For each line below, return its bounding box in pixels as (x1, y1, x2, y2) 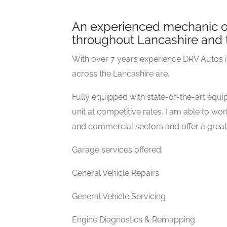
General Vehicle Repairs (72, 168, 159, 178)
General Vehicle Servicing (72, 192, 166, 201)
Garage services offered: (72, 145, 163, 155)
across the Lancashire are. (72, 69, 169, 79)
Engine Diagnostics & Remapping (72, 215, 195, 224)
